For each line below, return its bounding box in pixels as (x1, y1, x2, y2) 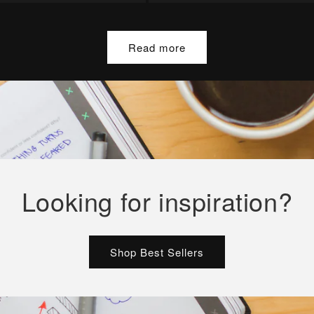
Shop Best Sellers (110, 244, 204, 259)
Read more (128, 39, 186, 55)
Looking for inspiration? (21, 183, 293, 219)
